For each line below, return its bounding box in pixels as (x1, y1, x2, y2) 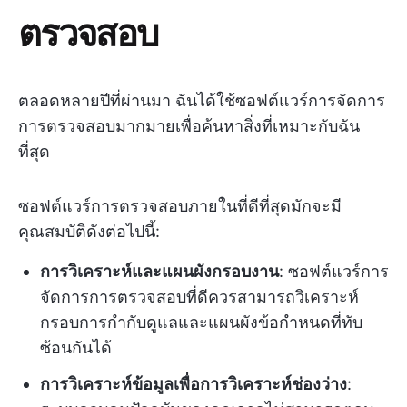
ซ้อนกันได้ (40, 338, 112, 357)
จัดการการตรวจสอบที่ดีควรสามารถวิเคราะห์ (40, 287, 359, 306)
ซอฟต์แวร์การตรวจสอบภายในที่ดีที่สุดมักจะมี (18, 196, 342, 215)
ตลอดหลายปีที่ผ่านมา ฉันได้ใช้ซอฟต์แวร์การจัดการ (18, 91, 385, 110)
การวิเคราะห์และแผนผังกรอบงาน (40, 262, 279, 281)
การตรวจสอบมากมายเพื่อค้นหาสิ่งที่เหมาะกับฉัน (18, 116, 360, 135)
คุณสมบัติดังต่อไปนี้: (18, 222, 160, 241)
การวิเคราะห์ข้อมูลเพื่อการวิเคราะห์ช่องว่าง (40, 374, 347, 393)
